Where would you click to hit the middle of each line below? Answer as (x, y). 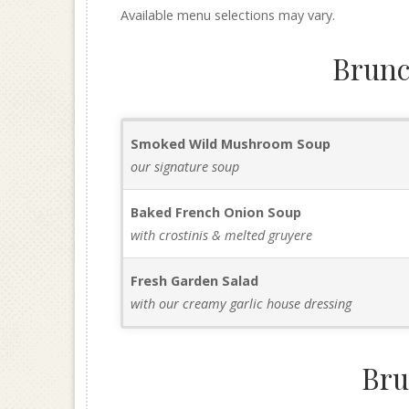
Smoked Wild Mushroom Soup (231, 144)
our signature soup (185, 167)
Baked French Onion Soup (216, 212)
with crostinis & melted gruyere (222, 235)
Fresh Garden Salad (195, 281)
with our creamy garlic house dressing (241, 304)
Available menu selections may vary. (228, 15)
